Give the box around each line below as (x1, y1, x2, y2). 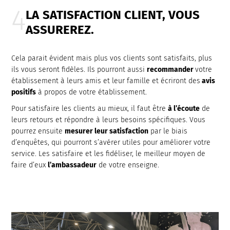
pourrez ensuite (11, 127, 65, 136)
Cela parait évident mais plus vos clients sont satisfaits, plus (11, 54, 213, 63)
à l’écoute (168, 104, 200, 113)
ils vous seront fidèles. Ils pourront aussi (11, 65, 147, 74)
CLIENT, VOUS (121, 8, 200, 22)
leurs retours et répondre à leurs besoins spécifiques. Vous (11, 116, 206, 124)
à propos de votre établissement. (36, 88, 147, 97)
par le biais (148, 127, 188, 136)
